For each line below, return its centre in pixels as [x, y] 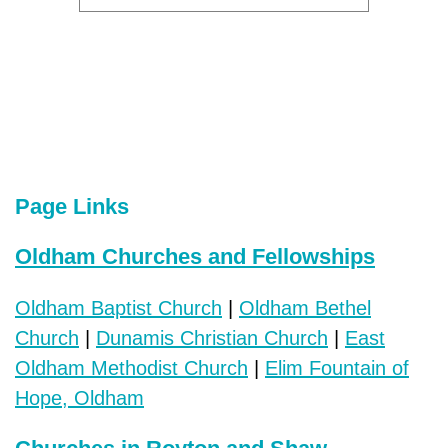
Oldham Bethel [305, 307]
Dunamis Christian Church [212, 337]
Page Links [72, 206]
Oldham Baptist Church [118, 307]
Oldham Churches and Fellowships [195, 256]
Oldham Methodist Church [131, 367]
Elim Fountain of [337, 367]
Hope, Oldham [79, 397]
